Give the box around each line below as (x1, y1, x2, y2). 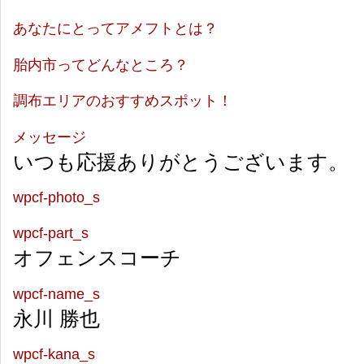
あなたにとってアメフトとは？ (13, 20, 218, 37)
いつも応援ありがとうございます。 (13, 149, 349, 173)
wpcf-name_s (13, 285, 100, 302)
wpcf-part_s (13, 225, 89, 242)
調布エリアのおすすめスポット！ (13, 93, 232, 110)
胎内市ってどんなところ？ (13, 56, 188, 73)
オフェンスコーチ (13, 246, 181, 270)
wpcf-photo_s (13, 188, 100, 206)
